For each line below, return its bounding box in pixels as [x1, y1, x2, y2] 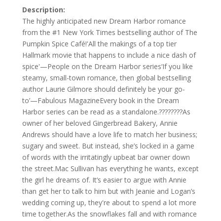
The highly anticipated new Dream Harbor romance [22, 16, 186, 26]
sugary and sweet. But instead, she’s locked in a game [22, 141, 194, 151]
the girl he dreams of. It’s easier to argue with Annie [22, 175, 186, 185]
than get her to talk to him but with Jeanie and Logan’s [22, 186, 195, 196]
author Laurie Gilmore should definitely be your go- [22, 84, 185, 94]
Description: [22, 5, 65, 15]
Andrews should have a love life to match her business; [22, 130, 197, 140]
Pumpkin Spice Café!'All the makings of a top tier [22, 39, 177, 49]
